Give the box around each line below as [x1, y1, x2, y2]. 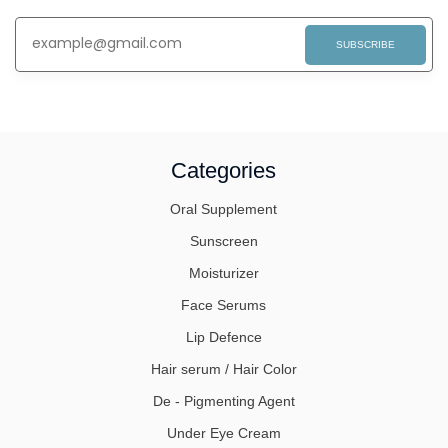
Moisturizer [188, 265, 259, 282]
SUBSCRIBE [335, 39, 395, 51]
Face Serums [181, 297, 267, 314]
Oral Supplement [170, 201, 278, 218]
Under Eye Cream [166, 425, 281, 442]
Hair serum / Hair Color [150, 361, 297, 378]
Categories [171, 158, 277, 184]
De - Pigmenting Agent [152, 393, 295, 410]
